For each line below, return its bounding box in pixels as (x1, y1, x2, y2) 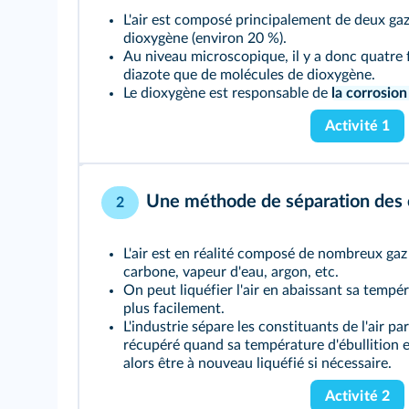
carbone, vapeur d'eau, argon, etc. (123, 265, 339, 279)
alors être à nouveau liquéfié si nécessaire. (123, 356, 392, 371)
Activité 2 (325, 389, 390, 404)
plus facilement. (123, 301, 225, 316)
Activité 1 (325, 119, 390, 133)
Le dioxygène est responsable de (123, 86, 331, 100)
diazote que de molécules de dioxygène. (123, 68, 375, 82)
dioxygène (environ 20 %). (123, 31, 287, 46)
